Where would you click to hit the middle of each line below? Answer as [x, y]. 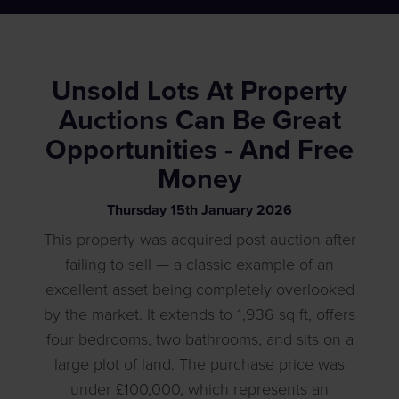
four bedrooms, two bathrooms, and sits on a [199, 340]
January [229, 211]
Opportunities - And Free [199, 151]
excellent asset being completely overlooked [199, 290]
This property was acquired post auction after [199, 240]
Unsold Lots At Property [199, 92]
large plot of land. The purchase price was [199, 365]
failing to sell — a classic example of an [199, 265]
